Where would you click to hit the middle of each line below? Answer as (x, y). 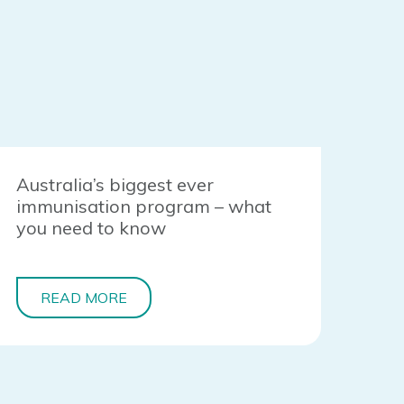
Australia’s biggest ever (115, 185)
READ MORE (84, 298)
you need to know (92, 228)
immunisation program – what (144, 207)
